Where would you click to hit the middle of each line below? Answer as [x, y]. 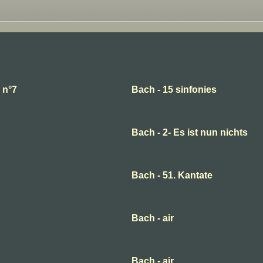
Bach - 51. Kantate [172, 176]
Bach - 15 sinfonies [174, 90]
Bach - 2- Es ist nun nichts [190, 133]
